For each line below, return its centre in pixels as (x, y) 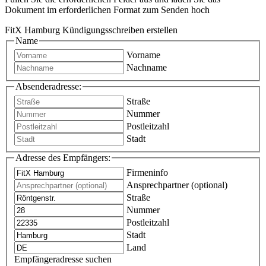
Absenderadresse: (48, 87)
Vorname (143, 55)
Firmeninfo (147, 172)
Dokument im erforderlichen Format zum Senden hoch (107, 9)
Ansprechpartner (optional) (177, 185)
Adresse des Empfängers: (63, 158)
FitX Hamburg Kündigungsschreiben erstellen (91, 30)
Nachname (147, 68)
